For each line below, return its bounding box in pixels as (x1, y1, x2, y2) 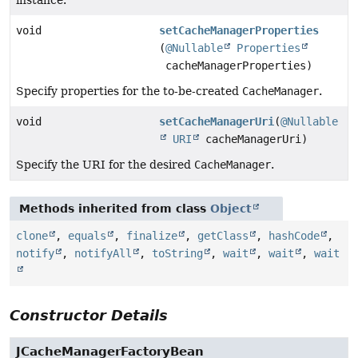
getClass (197, 229, 249, 242)
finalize (126, 229, 177, 242)
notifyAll (74, 246, 132, 260)
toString (152, 246, 203, 260)
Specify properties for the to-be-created (16, 84, 242, 97)
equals (68, 229, 106, 242)
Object (210, 201, 252, 215)
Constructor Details (10, 306, 168, 324)
